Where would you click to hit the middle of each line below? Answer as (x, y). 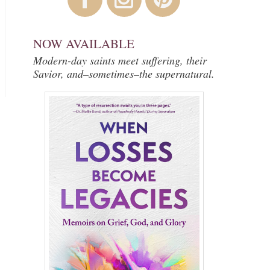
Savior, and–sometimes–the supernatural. (124, 73)
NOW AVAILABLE (83, 43)
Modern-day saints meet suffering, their (120, 60)
